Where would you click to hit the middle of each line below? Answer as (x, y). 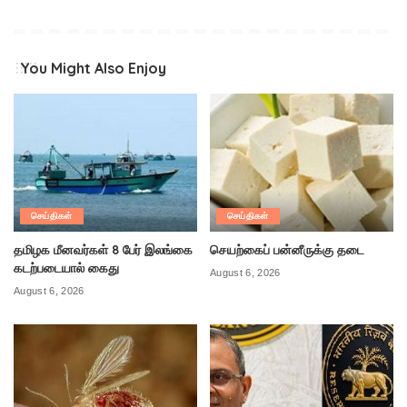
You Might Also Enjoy (93, 69)
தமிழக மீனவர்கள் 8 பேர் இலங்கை (103, 249)
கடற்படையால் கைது (66, 267)
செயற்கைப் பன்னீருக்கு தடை (287, 249)
